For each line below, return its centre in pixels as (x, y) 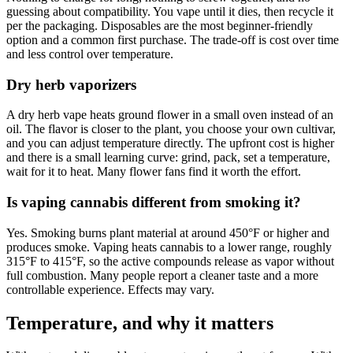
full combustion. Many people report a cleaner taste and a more (162, 275)
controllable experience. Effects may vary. (110, 289)
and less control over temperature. (90, 54)
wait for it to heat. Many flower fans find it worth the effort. (154, 172)
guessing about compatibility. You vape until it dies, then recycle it (170, 11)
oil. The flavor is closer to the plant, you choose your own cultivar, (171, 129)
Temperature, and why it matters (140, 323)
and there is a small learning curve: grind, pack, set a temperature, (168, 158)
